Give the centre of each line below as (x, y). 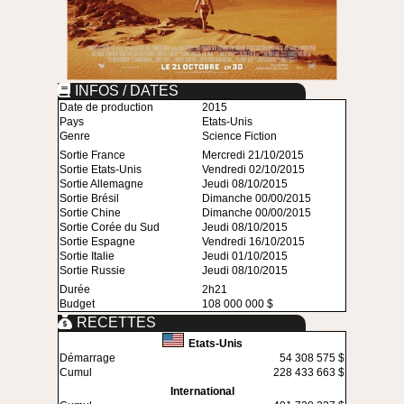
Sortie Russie (92, 271)
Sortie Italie (87, 257)
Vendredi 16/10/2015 (253, 242)
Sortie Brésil (89, 199)
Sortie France (92, 156)
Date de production (106, 108)
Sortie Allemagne (101, 184)
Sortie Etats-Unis (101, 170)
